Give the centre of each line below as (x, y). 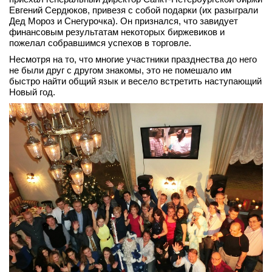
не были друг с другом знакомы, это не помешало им (120, 70)
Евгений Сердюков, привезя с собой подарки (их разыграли (134, 10)
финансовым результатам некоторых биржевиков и (117, 32)
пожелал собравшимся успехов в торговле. (100, 43)
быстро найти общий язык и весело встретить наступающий (135, 81)
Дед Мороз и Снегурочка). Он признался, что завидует (124, 21)
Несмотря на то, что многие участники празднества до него (133, 59)
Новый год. (33, 92)
